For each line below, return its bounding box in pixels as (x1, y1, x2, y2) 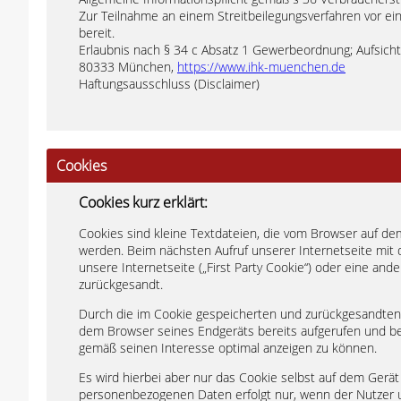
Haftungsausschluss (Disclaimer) (79, 75, 260, 92)
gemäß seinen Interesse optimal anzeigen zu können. (79, 339, 377, 356)
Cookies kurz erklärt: (79, 192, 208, 212)
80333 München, (79, 58, 177, 75)
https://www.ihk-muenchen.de (177, 58, 346, 75)
